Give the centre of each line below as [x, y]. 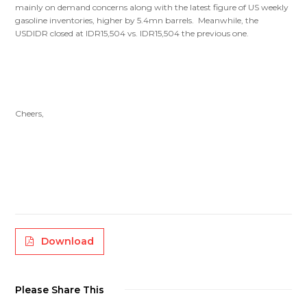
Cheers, [30, 114]
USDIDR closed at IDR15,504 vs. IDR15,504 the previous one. [132, 34]
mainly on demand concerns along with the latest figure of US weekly [152, 8]
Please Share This [60, 290]
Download [68, 242]
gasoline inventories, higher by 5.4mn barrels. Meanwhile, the [137, 21]
